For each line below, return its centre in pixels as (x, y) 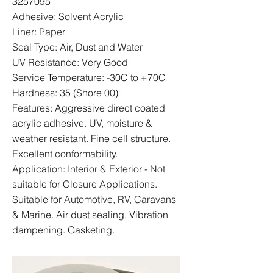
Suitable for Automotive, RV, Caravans (94, 199)
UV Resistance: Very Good (70, 62)
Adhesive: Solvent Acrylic (68, 16)
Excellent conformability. (65, 154)
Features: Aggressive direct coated (89, 108)
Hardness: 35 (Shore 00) (65, 93)
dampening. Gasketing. (63, 230)
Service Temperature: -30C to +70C (89, 77)
